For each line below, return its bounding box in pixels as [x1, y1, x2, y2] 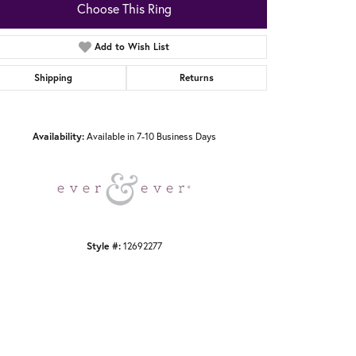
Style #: [86, 239, 121, 253]
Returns [179, 72, 214, 84]
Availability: [32, 130, 84, 143]
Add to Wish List [95, 41, 170, 53]
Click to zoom [175, 104, 233, 118]
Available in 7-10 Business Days [86, 130, 216, 143]
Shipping [34, 72, 73, 84]
